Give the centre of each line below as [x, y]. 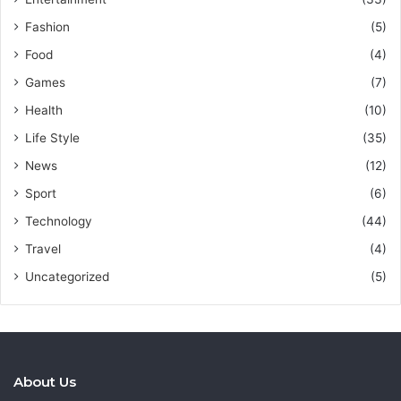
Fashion [47, 26]
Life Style [52, 137]
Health [44, 110]
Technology [59, 221]
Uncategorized [67, 276]
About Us [45, 381]
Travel [43, 248]
